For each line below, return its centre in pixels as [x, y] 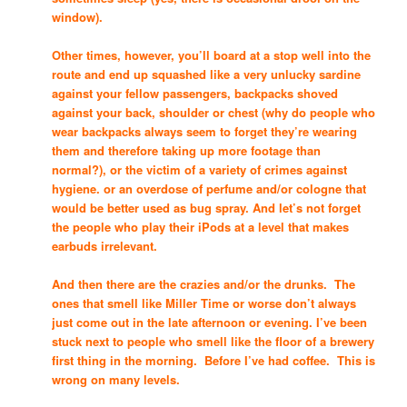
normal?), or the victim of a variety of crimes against [200, 170]
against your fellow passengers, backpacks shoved [195, 94]
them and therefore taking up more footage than [187, 151]
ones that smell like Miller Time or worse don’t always [204, 303]
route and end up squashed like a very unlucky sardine [207, 74]
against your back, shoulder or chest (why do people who [214, 113]
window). [78, 17]
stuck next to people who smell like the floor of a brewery [213, 342]
